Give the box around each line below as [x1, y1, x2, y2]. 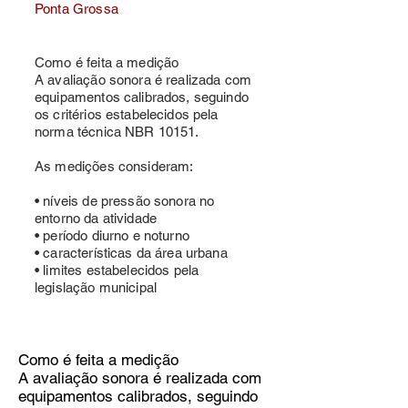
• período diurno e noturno [35, 228, 189, 243]
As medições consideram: [35, 158, 194, 174]
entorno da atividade [35, 210, 158, 226]
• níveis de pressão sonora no [35, 193, 215, 209]
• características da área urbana [35, 245, 228, 260]
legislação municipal [35, 280, 157, 295]
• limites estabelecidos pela [35, 262, 199, 278]
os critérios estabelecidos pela [35, 107, 219, 122]
